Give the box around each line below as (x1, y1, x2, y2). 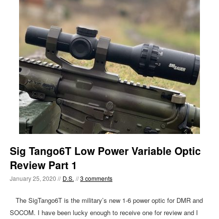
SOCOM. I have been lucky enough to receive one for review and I (10, 208, 198, 217)
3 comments (80, 174, 112, 182)
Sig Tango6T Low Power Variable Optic (10, 143, 201, 158)
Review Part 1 (10, 157, 77, 172)
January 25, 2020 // (10, 174, 61, 182)
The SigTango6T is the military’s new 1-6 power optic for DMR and (10, 196, 203, 205)
